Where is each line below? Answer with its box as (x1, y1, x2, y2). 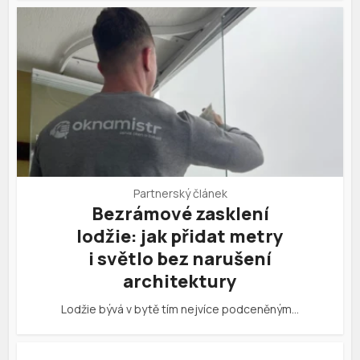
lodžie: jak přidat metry (76, 224, 284, 249)
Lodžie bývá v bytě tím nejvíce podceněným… (61, 301, 299, 317)
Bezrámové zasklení (91, 202, 269, 227)
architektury (123, 269, 237, 294)
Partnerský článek (133, 186, 227, 202)
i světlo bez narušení (88, 247, 272, 272)
